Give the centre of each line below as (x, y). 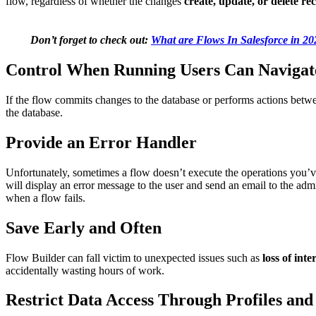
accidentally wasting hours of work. (85, 270)
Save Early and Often (84, 227)
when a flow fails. (45, 197)
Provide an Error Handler (101, 142)
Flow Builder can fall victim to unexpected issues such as (134, 257)
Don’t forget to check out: (91, 40)
